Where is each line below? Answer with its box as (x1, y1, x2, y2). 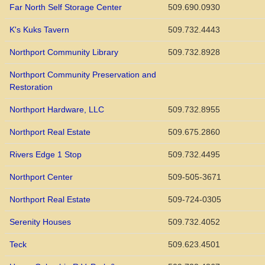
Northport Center (9, 172, 73, 182)
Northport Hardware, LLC (9, 105, 104, 115)
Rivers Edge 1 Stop (9, 150, 82, 160)
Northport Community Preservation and (9, 70, 156, 80)
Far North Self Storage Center (9, 2, 122, 12)
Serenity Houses (9, 217, 71, 227)
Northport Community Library (9, 47, 118, 57)
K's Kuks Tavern (9, 25, 69, 35)
